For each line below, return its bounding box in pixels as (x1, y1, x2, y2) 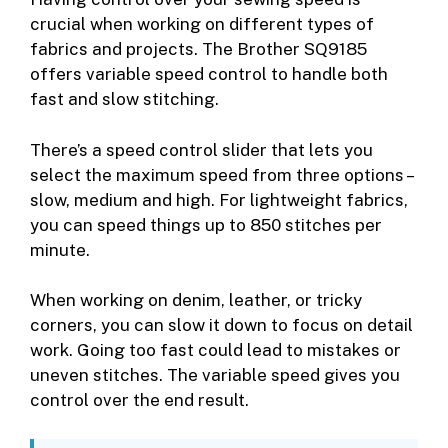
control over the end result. (30, 390, 249, 411)
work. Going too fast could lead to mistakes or (30, 340, 401, 361)
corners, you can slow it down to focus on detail (30, 315, 413, 336)
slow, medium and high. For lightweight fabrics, (30, 189, 408, 210)
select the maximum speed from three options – (30, 164, 412, 185)
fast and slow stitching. (30, 89, 219, 110)
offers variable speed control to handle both (30, 64, 388, 85)
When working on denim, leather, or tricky (30, 290, 362, 311)
